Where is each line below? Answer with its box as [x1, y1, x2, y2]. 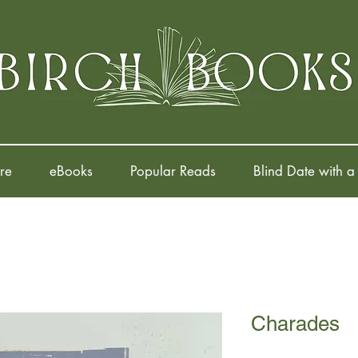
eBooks [49, 162, 93, 181]
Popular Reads [129, 162, 216, 181]
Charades [251, 312, 340, 336]
